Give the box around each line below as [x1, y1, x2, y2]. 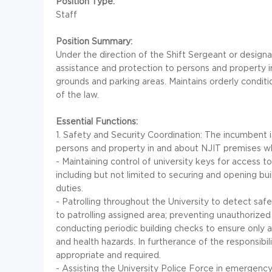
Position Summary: [56, 36, 132, 46]
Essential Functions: [56, 117, 138, 126]
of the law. [56, 90, 99, 100]
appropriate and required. [56, 250, 161, 260]
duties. [56, 183, 83, 193]
